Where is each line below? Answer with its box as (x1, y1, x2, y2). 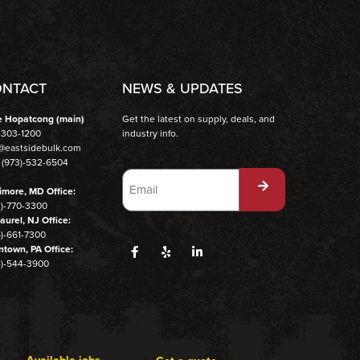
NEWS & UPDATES (122, 77, 243, 99)
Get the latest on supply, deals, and (122, 111, 276, 126)
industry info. (122, 125, 179, 141)
